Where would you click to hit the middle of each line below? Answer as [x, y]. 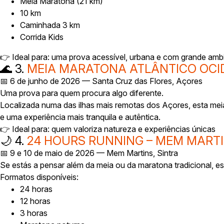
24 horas [36, 189]
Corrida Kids [42, 37]
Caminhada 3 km [50, 25]
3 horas [34, 213]
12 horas [35, 201]
